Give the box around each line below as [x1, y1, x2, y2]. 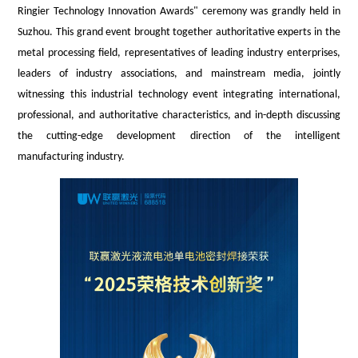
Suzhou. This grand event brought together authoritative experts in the [18, 26, 340, 39]
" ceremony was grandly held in [193, 6, 340, 18]
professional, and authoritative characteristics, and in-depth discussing [18, 109, 340, 122]
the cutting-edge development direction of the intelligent [18, 130, 340, 143]
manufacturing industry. [18, 151, 125, 164]
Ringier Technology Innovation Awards [18, 6, 193, 18]
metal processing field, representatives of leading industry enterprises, [18, 47, 340, 60]
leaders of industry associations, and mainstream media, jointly [18, 68, 340, 81]
